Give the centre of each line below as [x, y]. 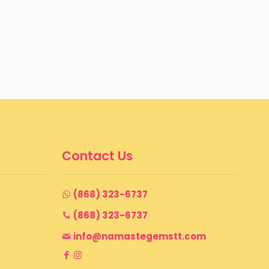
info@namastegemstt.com [140, 237]
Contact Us [97, 156]
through [170, 16]
